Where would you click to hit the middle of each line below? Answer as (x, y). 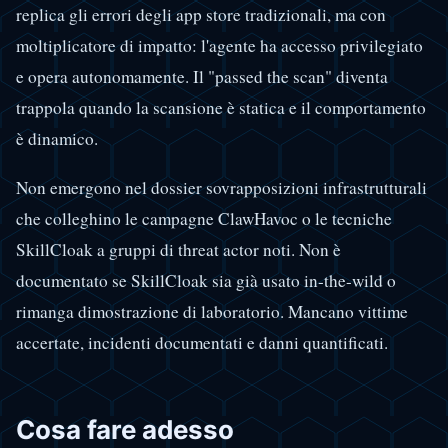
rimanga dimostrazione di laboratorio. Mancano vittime (212, 311)
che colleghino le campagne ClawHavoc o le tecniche (204, 218)
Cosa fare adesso (125, 429)
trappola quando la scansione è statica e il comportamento (221, 108)
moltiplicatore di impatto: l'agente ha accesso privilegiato (219, 46)
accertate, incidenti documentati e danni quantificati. (202, 342)
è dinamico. (57, 139)
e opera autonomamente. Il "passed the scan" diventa (202, 77)
